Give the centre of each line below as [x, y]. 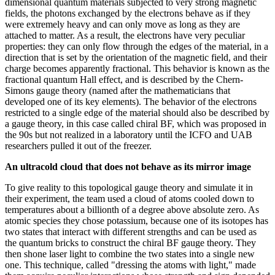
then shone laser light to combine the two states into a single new [130, 254]
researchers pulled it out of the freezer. [78, 145]
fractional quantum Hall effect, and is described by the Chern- [124, 79]
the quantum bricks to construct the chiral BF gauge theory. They [130, 242]
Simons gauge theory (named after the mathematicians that [118, 90]
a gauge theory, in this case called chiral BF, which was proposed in [136, 123]
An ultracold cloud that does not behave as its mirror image [128, 166]
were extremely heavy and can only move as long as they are [122, 24]
